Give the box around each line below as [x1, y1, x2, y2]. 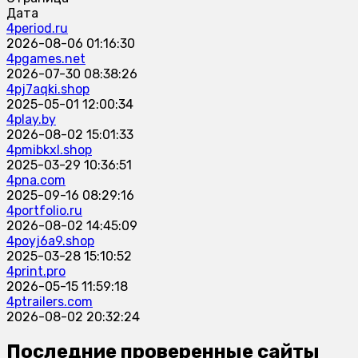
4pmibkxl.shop [6, 142, 92, 158]
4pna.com [6, 173, 66, 189]
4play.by [6, 112, 56, 128]
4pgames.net [6, 51, 86, 67]
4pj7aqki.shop [6, 82, 89, 97]
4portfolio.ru [6, 203, 82, 219]
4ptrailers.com [6, 294, 93, 310]
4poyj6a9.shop [6, 233, 94, 249]
